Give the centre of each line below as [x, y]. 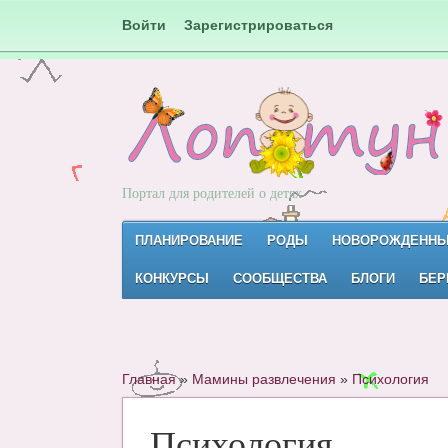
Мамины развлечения [264, 379]
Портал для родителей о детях [212, 192]
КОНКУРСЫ [172, 278]
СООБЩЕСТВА [280, 278]
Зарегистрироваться [258, 25]
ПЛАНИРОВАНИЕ [189, 240]
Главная [149, 379]
